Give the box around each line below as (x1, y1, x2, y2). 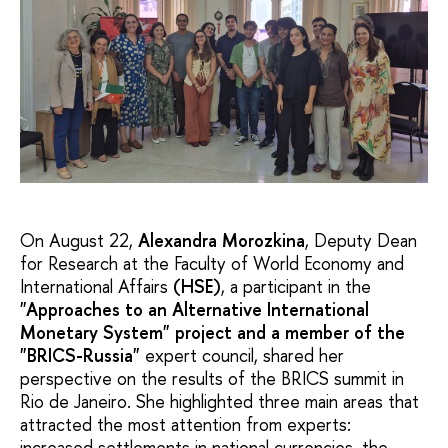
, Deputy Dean (305, 227, 417, 253)
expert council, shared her (140, 342, 344, 368)
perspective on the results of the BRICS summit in (20, 365, 404, 391)
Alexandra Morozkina (138, 227, 305, 253)
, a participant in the (221, 273, 371, 299)
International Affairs (20, 273, 173, 299)
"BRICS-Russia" (20, 342, 140, 368)
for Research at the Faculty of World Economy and (20, 250, 404, 276)
